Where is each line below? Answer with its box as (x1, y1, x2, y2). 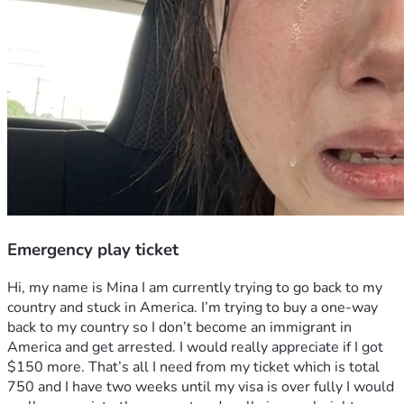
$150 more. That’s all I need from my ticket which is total (7, 357, 380, 378)
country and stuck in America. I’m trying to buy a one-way (7, 298, 378, 318)
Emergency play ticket (7, 237, 179, 262)
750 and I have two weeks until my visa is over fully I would (7, 377, 394, 398)
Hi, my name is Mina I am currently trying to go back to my (7, 278, 382, 298)
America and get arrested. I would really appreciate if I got (7, 337, 383, 358)
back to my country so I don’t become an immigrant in (7, 317, 352, 338)
